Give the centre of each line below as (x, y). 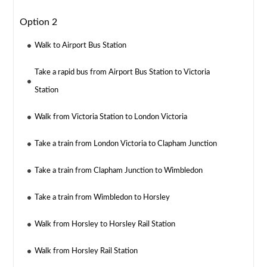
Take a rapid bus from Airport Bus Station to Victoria (122, 73)
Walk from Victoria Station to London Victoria (111, 117)
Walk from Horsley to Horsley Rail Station (105, 225)
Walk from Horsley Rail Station (86, 252)
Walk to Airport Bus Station (81, 46)
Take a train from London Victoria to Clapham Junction (126, 144)
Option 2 (39, 22)
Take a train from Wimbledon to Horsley (103, 198)
